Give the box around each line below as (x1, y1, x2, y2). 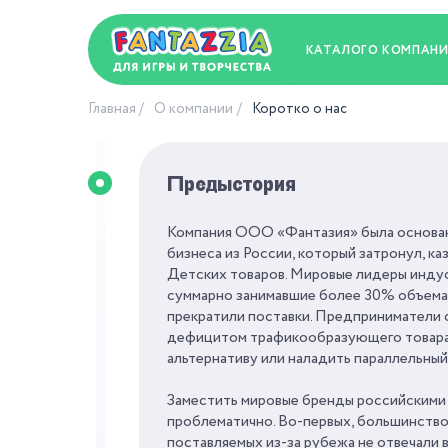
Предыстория (167, 173, 297, 195)
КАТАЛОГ (305, 41, 369, 59)
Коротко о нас (251, 98, 347, 119)
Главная (87, 98, 136, 119)
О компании (154, 98, 233, 119)
